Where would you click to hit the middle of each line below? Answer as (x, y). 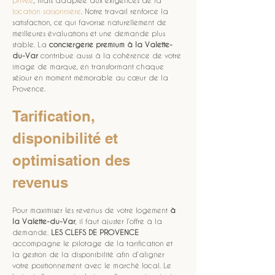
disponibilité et (67, 138)
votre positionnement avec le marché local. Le (93, 265)
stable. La (31, 44)
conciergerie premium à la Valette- (111, 44)
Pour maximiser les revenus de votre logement (91, 210)
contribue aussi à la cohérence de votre (111, 55)
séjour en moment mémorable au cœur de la (91, 77)
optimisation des (73, 160)
